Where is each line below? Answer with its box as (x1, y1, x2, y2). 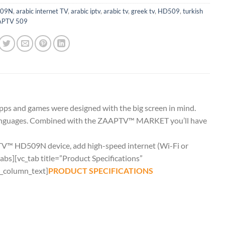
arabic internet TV (16, 7, 68, 15)
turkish (182, 7, 203, 15)
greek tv (131, 7, 155, 15)
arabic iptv (70, 7, 100, 15)
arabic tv (103, 7, 128, 15)
